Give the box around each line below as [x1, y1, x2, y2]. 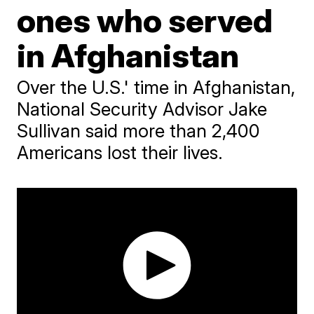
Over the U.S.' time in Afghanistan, [17, 76, 296, 98]
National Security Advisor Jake [17, 98, 268, 120]
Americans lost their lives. [17, 142, 224, 163]
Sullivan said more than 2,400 [17, 120, 261, 142]
